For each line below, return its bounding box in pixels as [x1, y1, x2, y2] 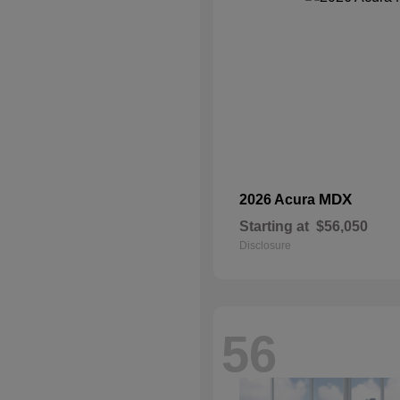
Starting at [239, 219, 309, 234]
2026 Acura [239, 192, 319, 207]
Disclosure [239, 239, 291, 252]
